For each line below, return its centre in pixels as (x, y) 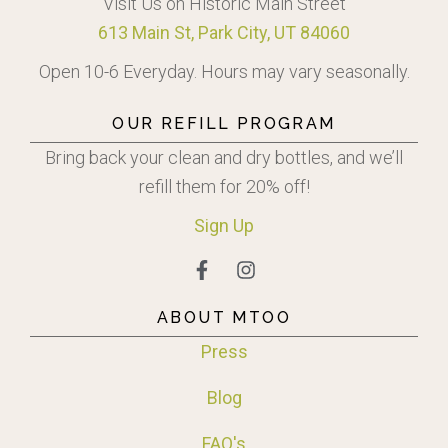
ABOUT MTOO (224, 318)
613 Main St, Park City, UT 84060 (224, 33)
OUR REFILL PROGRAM (224, 124)
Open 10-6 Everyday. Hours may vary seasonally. (224, 72)
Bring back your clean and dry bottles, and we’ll (224, 158)
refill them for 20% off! (224, 187)
